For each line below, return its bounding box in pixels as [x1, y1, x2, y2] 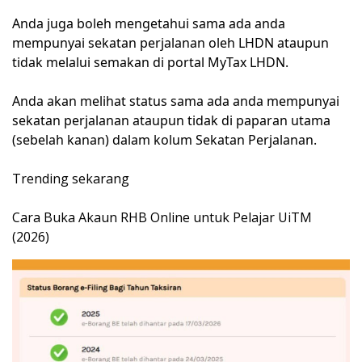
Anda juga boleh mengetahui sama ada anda [12, 15, 285, 33]
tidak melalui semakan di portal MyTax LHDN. [12, 53, 288, 72]
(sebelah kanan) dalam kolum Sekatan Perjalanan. [12, 131, 317, 149]
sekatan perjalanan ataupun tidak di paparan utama [12, 112, 330, 130]
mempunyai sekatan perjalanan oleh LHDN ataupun [12, 34, 329, 53]
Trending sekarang [12, 170, 129, 188]
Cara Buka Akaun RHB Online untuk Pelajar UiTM [12, 208, 312, 227]
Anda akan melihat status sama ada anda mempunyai [12, 92, 339, 111]
